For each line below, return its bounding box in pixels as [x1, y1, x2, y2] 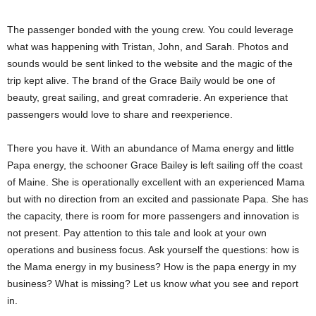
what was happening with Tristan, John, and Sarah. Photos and [7, 41, 288, 52]
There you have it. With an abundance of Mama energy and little [7, 142, 294, 154]
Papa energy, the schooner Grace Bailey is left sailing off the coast [7, 159, 303, 171]
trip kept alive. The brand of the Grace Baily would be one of [7, 75, 275, 86]
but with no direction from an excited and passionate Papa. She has [7, 193, 308, 205]
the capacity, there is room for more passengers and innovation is [7, 210, 299, 221]
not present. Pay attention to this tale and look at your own [7, 227, 267, 238]
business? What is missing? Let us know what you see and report [7, 278, 298, 289]
